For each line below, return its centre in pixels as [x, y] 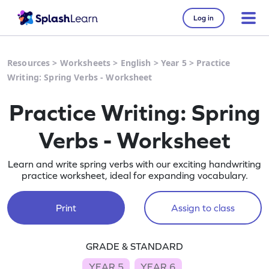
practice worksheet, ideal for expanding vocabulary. [134, 175]
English [136, 63]
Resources [29, 63]
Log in [204, 18]
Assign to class [203, 208]
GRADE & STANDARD [134, 246]
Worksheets [85, 63]
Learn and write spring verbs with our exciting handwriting [134, 164]
